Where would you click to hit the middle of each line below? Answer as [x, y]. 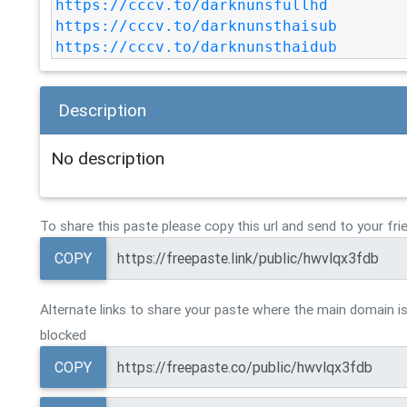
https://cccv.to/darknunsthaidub [197, 47]
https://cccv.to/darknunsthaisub [197, 26]
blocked [63, 334]
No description [108, 159]
